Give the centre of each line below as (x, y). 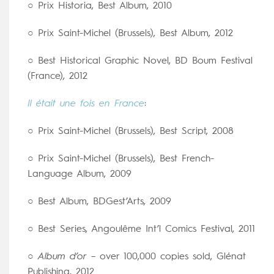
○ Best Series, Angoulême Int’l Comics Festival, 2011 (141, 229)
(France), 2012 (57, 76)
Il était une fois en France (86, 104)
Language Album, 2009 (80, 174)
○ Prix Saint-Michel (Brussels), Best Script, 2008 (131, 131)
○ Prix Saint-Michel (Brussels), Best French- (121, 159)
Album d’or (62, 257)
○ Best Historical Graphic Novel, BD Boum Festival (140, 61)
